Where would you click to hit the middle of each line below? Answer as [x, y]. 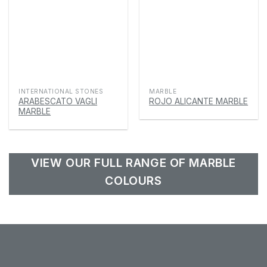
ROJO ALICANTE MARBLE [199, 101]
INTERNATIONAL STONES [61, 91]
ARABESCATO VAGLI [58, 101]
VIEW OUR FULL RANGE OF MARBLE [133, 162]
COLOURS [133, 180]
